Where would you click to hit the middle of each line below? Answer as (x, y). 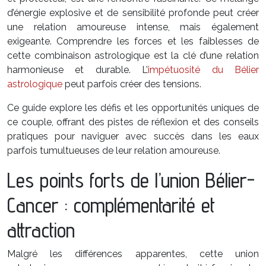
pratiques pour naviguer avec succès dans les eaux (133, 136)
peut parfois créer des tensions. (132, 84)
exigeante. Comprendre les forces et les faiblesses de (133, 41)
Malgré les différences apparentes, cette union (133, 254)
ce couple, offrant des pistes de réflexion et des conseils (133, 122)
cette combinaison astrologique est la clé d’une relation (133, 56)
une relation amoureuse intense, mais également (133, 27)
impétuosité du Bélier (204, 70)
